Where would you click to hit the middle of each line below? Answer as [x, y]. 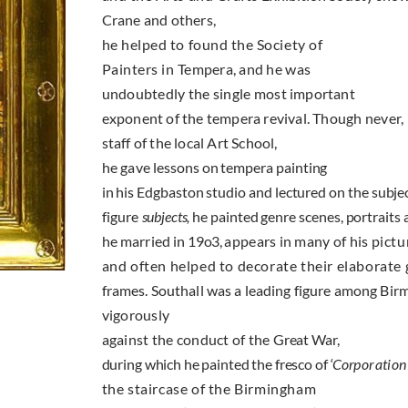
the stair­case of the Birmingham [209, 389]
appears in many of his [298, 241]
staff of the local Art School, [189, 143]
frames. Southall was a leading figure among [241, 291]
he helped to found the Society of [212, 45]
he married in [145, 241]
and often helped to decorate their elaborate [253, 266]
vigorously [136, 315]
